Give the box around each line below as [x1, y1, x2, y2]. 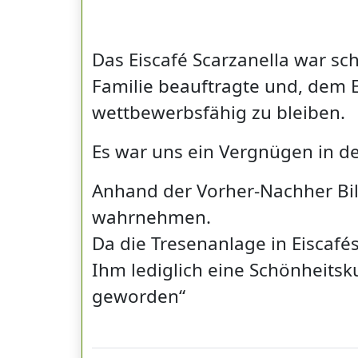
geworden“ [92, 283, 185, 308]
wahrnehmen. [92, 204, 211, 229]
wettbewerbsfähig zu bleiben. [92, 99, 345, 125]
